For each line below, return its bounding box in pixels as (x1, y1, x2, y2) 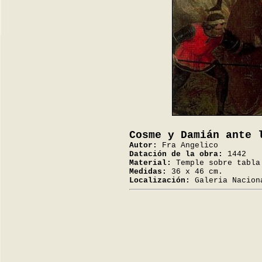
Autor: (129, 141, 157, 150)
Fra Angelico (157, 141, 218, 150)
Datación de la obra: (129, 150, 223, 158)
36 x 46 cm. (167, 167, 223, 176)
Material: (129, 158, 171, 167)
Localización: (129, 176, 190, 185)
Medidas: (129, 167, 167, 176)
